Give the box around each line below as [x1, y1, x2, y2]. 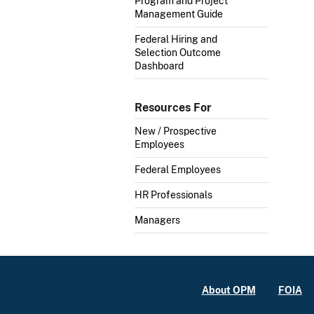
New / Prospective [135, 125, 217, 137]
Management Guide [135, 8, 223, 20]
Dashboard [135, 60, 184, 71]
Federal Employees [135, 164, 221, 176]
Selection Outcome [135, 46, 221, 58]
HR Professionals [135, 189, 212, 201]
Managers [135, 214, 180, 226]
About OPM [201, 284, 256, 296]
